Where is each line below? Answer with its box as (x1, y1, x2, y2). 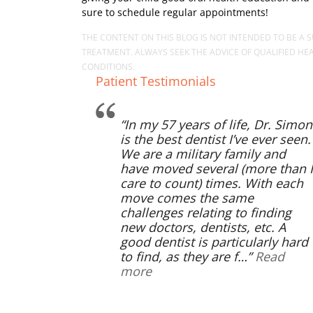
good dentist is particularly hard (120, 233, 308, 250)
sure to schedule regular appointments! (82, 6, 268, 19)
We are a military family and (120, 145, 286, 162)
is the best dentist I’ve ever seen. (120, 131, 311, 147)
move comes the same (120, 189, 254, 206)
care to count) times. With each (120, 175, 303, 191)
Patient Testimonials (96, 73, 216, 89)
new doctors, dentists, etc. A (120, 219, 286, 235)
